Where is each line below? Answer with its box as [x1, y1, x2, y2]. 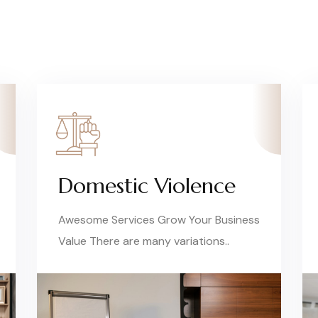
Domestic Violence [57, 172, 236, 199]
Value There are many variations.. [57, 234, 229, 248]
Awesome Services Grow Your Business [57, 212, 260, 227]
